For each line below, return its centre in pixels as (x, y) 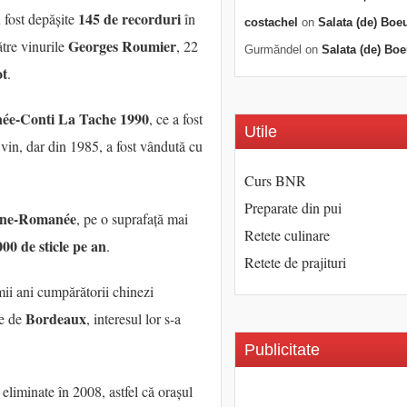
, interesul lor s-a (134, 319)
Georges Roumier (122, 46)
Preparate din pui (293, 208)
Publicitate (282, 350)
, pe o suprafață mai (132, 219)
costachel (271, 22)
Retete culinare (287, 235)
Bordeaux (56, 319)
